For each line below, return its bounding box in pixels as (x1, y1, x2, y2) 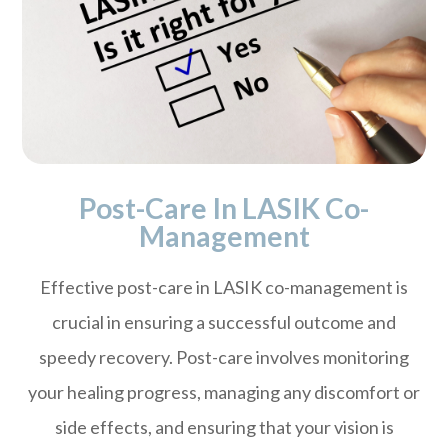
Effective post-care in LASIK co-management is (40, 276, 408, 299)
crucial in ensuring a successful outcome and (52, 311, 396, 334)
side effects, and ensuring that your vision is (54, 416, 394, 439)
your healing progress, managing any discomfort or (28, 381, 420, 404)
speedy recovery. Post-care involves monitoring (39, 346, 409, 369)
